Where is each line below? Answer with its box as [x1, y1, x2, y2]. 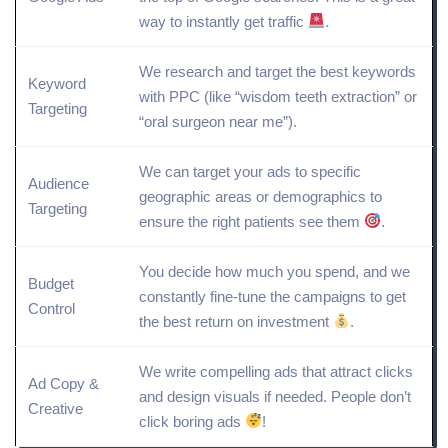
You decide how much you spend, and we [139, 262, 410, 280]
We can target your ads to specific [139, 162, 361, 180]
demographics [273, 187, 366, 205]
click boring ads [139, 412, 245, 430]
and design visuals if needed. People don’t [139, 387, 411, 405]
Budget [28, 274, 74, 292]
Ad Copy [28, 374, 85, 392]
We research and [139, 62, 255, 80]
